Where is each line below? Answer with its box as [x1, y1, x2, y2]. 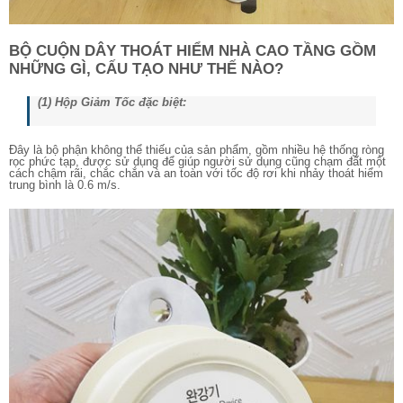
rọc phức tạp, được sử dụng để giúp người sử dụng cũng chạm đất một [9, 154, 386, 168]
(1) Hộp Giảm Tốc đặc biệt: [38, 94, 186, 109]
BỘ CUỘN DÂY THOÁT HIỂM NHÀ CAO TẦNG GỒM [9, 41, 376, 59]
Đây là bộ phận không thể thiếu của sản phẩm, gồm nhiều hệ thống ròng [9, 142, 384, 157]
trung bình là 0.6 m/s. [9, 177, 121, 192]
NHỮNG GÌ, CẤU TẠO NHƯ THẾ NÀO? [9, 59, 283, 77]
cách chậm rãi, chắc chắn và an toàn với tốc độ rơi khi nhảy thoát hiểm [9, 166, 383, 180]
